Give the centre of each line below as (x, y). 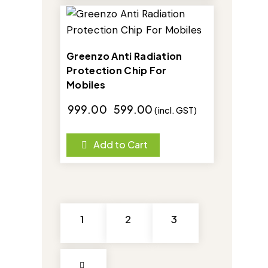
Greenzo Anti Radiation (124, 56)
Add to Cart (121, 145)
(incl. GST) (176, 110)
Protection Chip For (117, 71)
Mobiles (86, 85)
